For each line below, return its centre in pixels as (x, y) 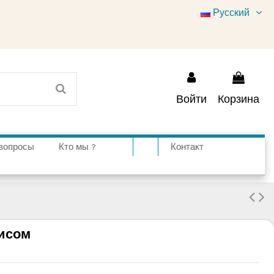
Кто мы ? (77, 147)
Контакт (187, 147)
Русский (231, 13)
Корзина (239, 99)
